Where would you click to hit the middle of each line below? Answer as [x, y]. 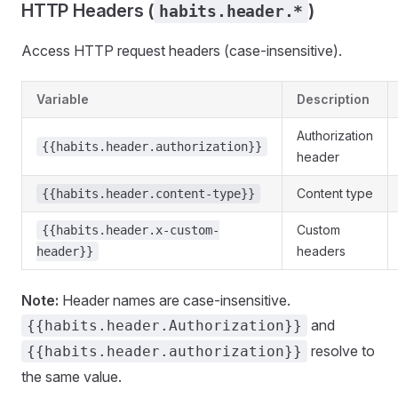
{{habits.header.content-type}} [148, 194]
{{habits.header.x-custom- [131, 230]
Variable [63, 99]
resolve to [341, 351]
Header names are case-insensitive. [175, 300]
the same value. [72, 377]
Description [333, 99]
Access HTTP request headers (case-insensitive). [182, 51]
